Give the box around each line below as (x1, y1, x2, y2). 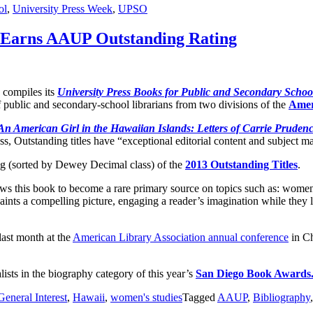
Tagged (182, 291, 217, 304)
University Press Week (13, 3, 112, 15)
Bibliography (253, 291, 310, 304)
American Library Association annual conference (73, 231, 289, 244)
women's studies (110, 291, 182, 304)
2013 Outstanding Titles (185, 159, 298, 171)
